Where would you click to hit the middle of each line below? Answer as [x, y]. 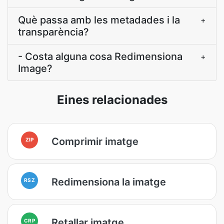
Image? [35, 68]
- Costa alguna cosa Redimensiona [100, 56]
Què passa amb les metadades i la [99, 20]
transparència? [53, 32]
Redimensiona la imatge [109, 182]
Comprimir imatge [95, 141]
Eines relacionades [112, 100]
